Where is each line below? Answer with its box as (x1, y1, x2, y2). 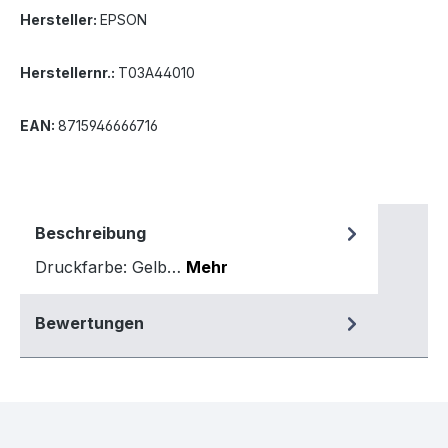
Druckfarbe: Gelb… (35, 257, 186, 278)
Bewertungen (35, 313, 144, 334)
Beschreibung (35, 223, 146, 244)
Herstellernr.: (20, 64, 118, 82)
